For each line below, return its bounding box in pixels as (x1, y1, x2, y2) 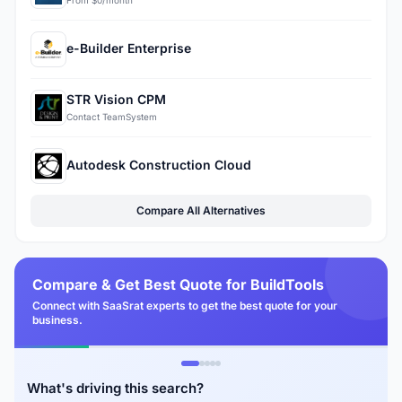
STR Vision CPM (66, 92, 166, 108)
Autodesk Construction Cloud (66, 156, 251, 172)
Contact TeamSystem (66, 111, 157, 123)
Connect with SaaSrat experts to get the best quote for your (32, 298, 337, 312)
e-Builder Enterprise (66, 39, 191, 56)
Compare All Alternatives (136, 203, 266, 217)
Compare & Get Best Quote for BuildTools (32, 275, 324, 293)
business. (32, 312, 83, 327)
